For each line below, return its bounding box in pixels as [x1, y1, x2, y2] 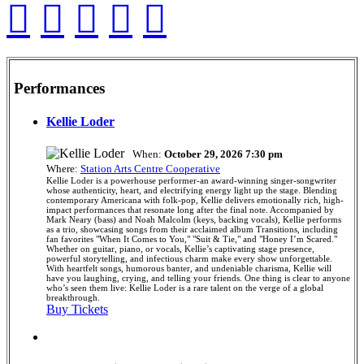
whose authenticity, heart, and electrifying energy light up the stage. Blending [46, 185, 337, 196]
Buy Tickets [46, 302, 108, 317]
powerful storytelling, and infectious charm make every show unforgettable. [46, 253, 332, 264]
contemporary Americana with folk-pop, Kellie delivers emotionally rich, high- [46, 195, 344, 206]
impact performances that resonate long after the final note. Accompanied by [46, 205, 334, 215]
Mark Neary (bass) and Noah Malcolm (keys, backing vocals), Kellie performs [46, 214, 341, 225]
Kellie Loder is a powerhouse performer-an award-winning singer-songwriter [46, 175, 336, 186]
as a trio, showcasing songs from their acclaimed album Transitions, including [46, 224, 338, 235]
